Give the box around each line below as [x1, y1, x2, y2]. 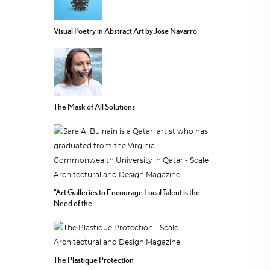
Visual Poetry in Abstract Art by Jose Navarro [54, 26, 197, 36]
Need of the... [54, 198, 98, 209]
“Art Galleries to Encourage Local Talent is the [54, 187, 200, 198]
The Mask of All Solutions [54, 102, 135, 112]
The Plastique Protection [54, 255, 134, 265]
